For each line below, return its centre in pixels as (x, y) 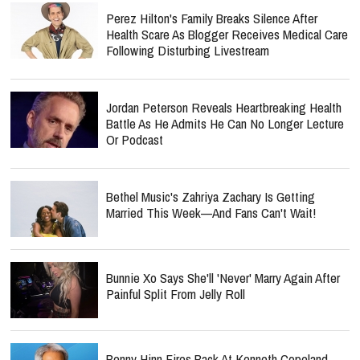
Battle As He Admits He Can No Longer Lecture (225, 123)
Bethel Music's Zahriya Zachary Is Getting (211, 196)
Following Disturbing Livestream (188, 50)
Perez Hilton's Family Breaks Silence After (212, 18)
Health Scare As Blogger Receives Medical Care (227, 34)
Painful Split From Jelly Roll (176, 294)
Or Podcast (135, 139)
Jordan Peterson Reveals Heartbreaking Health (224, 107)
